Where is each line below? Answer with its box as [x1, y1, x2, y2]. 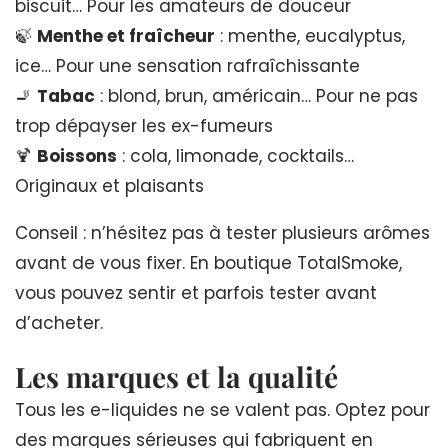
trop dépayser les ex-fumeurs [15, 113, 273, 138]
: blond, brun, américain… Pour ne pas [95, 83, 418, 108]
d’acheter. [15, 310, 103, 335]
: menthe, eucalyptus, [215, 23, 405, 48]
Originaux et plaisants [15, 173, 204, 198]
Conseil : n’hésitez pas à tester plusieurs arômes [15, 220, 430, 245]
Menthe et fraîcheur [37, 23, 215, 48]
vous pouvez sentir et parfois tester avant [15, 280, 377, 305]
